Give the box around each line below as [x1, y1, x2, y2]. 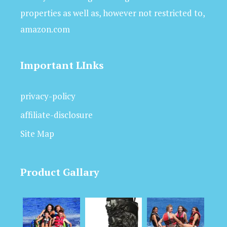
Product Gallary [20, 165, 99, 179]
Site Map [20, 127, 54, 139]
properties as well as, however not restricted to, [20, 7, 205, 19]
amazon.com [20, 23, 70, 35]
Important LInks [20, 58, 104, 72]
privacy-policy [20, 90, 75, 102]
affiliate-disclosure [20, 108, 93, 121]
